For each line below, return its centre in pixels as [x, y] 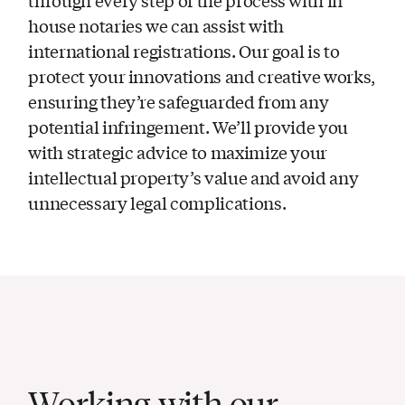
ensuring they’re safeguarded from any [179, 101]
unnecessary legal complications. [157, 202]
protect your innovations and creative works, [202, 75]
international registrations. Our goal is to [184, 50]
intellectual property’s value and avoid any [193, 177]
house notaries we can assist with [156, 25]
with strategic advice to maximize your [178, 151]
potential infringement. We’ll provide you [188, 126]
